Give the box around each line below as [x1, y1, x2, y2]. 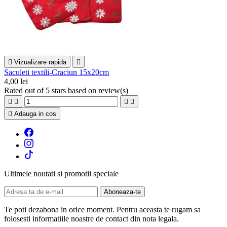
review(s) [98, 86, 128, 95]
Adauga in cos [14, 110, 56, 118]
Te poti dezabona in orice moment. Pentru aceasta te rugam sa [4, 205, 201, 214]
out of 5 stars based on [25, 86, 98, 95]
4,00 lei [4, 77, 28, 86]
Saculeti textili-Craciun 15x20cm [4, 68, 109, 77]
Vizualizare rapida [14, 58, 66, 66]
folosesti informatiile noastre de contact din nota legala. [4, 214, 179, 223]
